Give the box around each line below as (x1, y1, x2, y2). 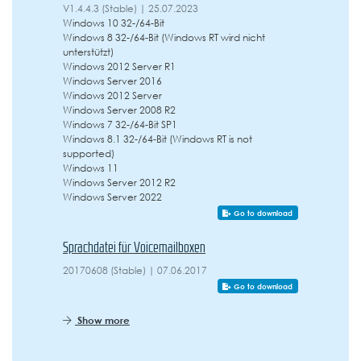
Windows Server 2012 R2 (63, 175, 176, 190)
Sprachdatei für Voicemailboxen (63, 240, 205, 255)
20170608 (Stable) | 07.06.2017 (63, 263, 207, 278)
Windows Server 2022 (63, 189, 162, 205)
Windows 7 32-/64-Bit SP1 (63, 117, 177, 132)
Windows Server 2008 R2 (63, 102, 176, 118)
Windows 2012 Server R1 (63, 59, 176, 74)
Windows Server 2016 (63, 73, 162, 89)
